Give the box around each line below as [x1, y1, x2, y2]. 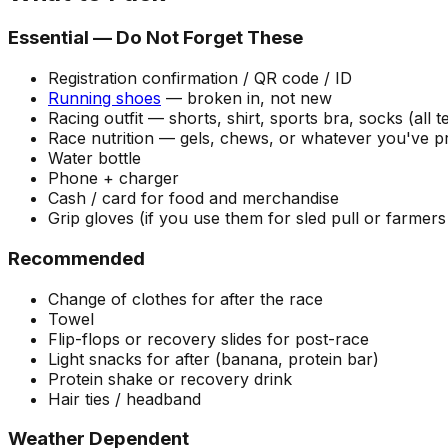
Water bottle [48, 148, 141, 169]
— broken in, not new [161, 88, 332, 109]
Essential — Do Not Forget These [8, 26, 303, 50]
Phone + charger [48, 168, 179, 189]
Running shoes [48, 88, 161, 109]
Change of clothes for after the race [48, 288, 323, 309]
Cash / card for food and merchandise [48, 188, 339, 209]
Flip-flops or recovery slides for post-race [48, 328, 369, 349]
